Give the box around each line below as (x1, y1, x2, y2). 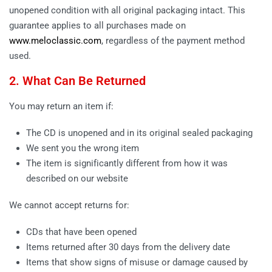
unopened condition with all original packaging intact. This (9, 4, 245, 16)
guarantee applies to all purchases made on (9, 19, 186, 31)
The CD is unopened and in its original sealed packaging (26, 127, 253, 138)
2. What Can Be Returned (9, 73, 146, 89)
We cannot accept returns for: (9, 199, 129, 211)
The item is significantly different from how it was (26, 158, 228, 169)
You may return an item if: (9, 101, 114, 112)
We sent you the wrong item (26, 143, 140, 154)
